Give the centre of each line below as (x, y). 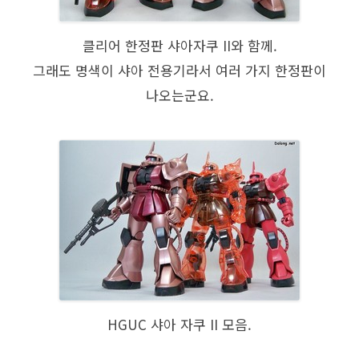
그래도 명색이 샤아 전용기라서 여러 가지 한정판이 (179, 70)
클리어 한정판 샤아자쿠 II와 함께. (179, 45)
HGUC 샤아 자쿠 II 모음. (179, 324)
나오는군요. (179, 95)
